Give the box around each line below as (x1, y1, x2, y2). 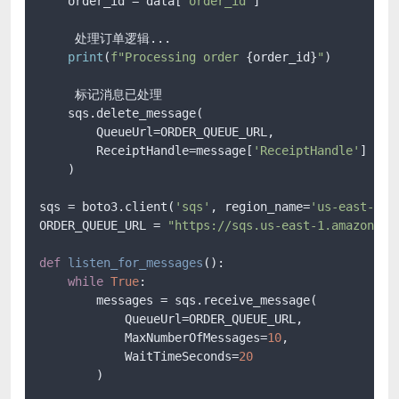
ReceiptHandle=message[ (39, 142, 253, 158)
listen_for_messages (68, 255, 203, 270)
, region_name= (210, 199, 310, 214)
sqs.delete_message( (39, 105, 203, 120)
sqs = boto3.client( (39, 199, 175, 214)
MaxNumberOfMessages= (39, 330, 267, 345)
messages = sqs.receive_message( (39, 292, 317, 307)
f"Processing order (110, 49, 246, 64)
